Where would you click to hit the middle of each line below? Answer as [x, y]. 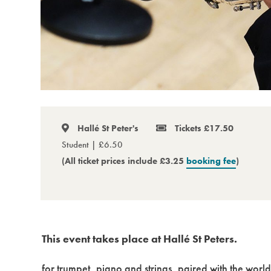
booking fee [211, 161]
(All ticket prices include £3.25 [124, 161]
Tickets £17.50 [203, 128]
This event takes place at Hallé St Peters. [140, 238]
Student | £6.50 [93, 144]
